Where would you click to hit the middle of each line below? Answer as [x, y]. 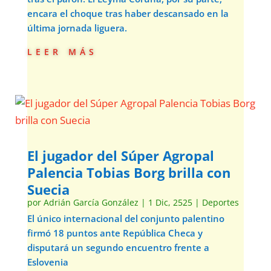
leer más [62, 51]
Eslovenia [47, 262]
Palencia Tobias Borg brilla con [129, 172]
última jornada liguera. [77, 28]
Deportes [220, 202]
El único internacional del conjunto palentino [126, 218]
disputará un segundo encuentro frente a [118, 247]
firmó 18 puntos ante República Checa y [115, 233]
